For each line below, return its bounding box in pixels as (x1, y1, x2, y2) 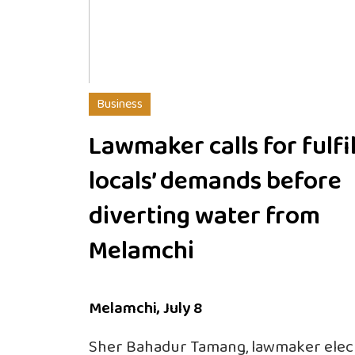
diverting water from (89, 196, 320, 237)
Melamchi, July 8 (89, 295, 202, 321)
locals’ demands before (89, 161, 342, 202)
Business (97, 94, 143, 114)
